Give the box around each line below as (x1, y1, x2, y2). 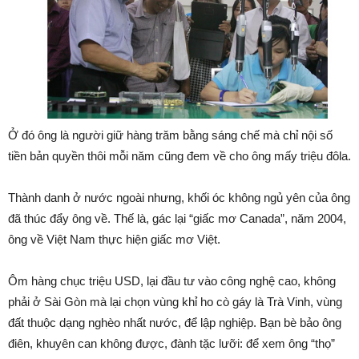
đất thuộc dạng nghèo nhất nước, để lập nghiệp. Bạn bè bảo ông (8, 316, 341, 330)
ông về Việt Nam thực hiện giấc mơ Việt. (8, 232, 220, 247)
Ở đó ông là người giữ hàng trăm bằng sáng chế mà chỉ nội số (8, 128, 333, 143)
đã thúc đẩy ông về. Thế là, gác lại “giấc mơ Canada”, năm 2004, (8, 212, 346, 226)
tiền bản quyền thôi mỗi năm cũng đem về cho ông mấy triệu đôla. (8, 149, 351, 163)
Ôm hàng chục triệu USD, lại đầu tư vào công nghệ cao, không (8, 274, 336, 288)
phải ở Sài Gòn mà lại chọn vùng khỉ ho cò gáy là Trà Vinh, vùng (8, 295, 342, 309)
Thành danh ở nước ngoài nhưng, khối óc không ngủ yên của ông (8, 191, 350, 205)
